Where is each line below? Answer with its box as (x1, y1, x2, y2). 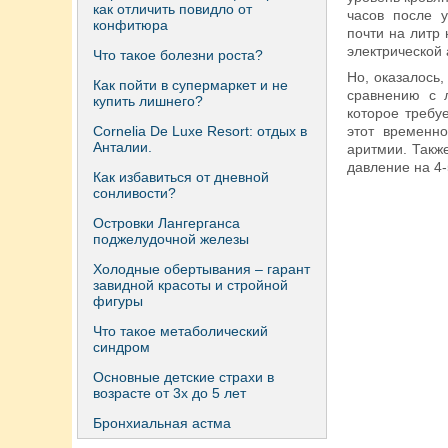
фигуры (93, 293, 143, 309)
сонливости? (93, 185, 176, 201)
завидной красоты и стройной (93, 277, 288, 293)
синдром (93, 339, 150, 355)
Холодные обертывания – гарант (93, 261, 310, 277)
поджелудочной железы (93, 231, 249, 247)
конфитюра (93, 17, 168, 33)
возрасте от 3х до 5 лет (93, 385, 246, 401)
